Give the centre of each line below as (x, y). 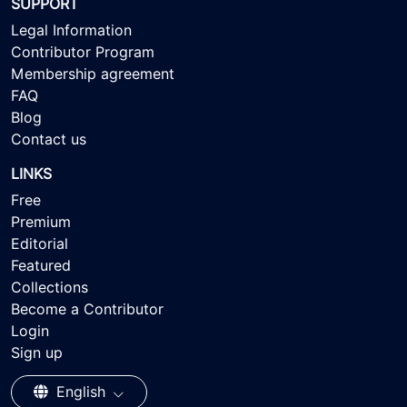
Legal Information (71, 30)
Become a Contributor (87, 309)
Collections (50, 287)
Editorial (40, 243)
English (81, 392)
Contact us (49, 139)
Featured (41, 265)
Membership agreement (93, 74)
